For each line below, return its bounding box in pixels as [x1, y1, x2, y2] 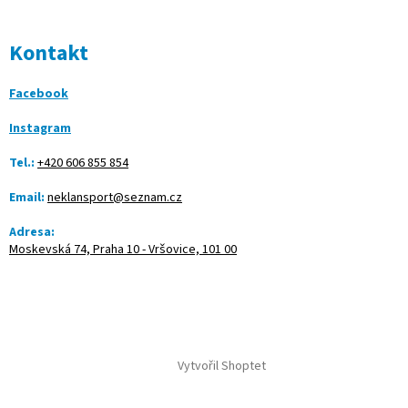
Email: [9, 188, 45, 207]
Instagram [9, 118, 71, 138]
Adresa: [9, 222, 55, 241]
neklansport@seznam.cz [47, 188, 182, 207]
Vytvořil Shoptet [177, 357, 266, 376]
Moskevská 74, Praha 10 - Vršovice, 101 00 [9, 240, 237, 259]
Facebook [9, 84, 68, 103]
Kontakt [9, 36, 88, 69]
